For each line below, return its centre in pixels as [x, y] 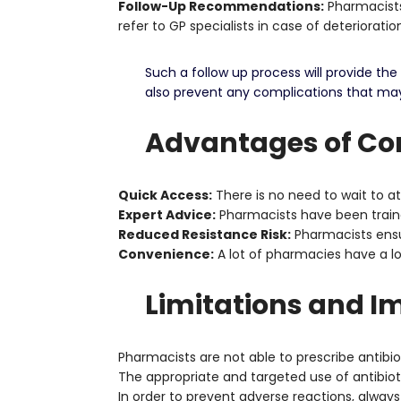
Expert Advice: [167, 215]
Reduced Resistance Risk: [205, 235]
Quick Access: [165, 195]
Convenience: [166, 254]
